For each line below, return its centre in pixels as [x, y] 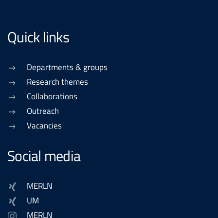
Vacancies [44, 126]
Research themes [57, 82]
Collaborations [52, 96]
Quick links [38, 37]
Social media [44, 156]
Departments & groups [67, 67]
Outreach [43, 111]
